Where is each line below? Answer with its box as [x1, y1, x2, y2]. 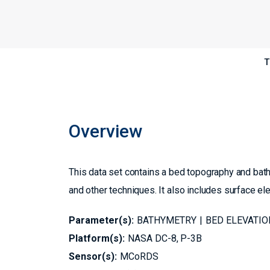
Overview [69, 121, 142, 142]
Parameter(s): [69, 215, 134, 226]
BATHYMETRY [137, 215, 196, 226]
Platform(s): [69, 233, 125, 244]
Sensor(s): [69, 251, 117, 262]
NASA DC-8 [128, 233, 177, 244]
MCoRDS [120, 251, 159, 262]
